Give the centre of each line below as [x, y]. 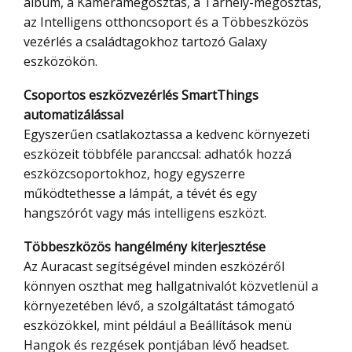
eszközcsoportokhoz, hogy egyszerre [134, 174]
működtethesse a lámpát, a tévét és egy [140, 194]
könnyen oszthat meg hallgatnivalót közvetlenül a [171, 286]
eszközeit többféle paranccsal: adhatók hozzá [158, 154]
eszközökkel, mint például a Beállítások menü [158, 326]
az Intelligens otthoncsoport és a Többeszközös [166, 22]
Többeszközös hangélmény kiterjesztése [149, 247]
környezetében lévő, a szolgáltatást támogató [159, 306]
